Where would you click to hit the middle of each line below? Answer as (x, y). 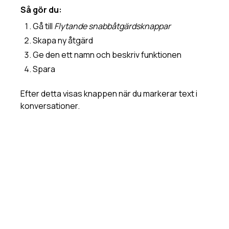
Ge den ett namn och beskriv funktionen (109, 55)
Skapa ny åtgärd (64, 41)
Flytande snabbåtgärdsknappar (112, 26)
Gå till (43, 26)
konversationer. (50, 106)
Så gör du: (41, 10)
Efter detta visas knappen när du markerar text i (109, 94)
